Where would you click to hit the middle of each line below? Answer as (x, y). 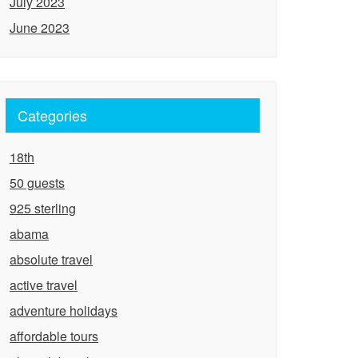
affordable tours (54, 336)
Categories (52, 115)
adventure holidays (64, 310)
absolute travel (51, 259)
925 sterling (43, 208)
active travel (44, 285)
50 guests (37, 183)
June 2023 (40, 28)
